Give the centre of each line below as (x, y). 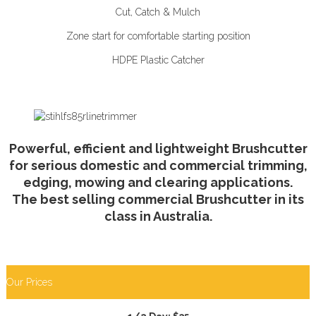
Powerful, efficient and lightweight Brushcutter (158, 148)
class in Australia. (158, 216)
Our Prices (29, 282)
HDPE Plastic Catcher (158, 60)
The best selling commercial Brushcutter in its (158, 199)
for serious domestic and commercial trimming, (158, 165)
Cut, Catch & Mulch (158, 12)
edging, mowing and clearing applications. (158, 182)
